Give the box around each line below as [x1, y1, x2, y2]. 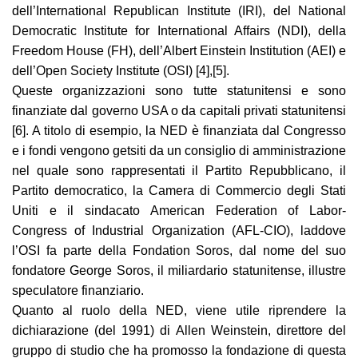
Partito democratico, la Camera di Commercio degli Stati [12, 184, 346, 197]
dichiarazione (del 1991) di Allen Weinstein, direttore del [12, 324, 346, 337]
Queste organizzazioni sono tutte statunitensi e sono [12, 84, 346, 97]
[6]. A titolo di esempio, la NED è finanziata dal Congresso [12, 124, 346, 137]
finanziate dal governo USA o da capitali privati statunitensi [12, 104, 346, 117]
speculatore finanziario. [12, 284, 144, 297]
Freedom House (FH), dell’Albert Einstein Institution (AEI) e [12, 44, 346, 58]
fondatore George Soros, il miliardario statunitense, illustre [12, 264, 346, 277]
